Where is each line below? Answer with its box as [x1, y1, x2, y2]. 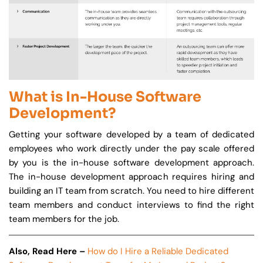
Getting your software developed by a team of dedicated [9, 129, 254, 141]
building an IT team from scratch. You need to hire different [9, 185, 254, 197]
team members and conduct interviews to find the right [9, 199, 254, 211]
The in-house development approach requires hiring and [9, 171, 254, 183]
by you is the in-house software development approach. [9, 157, 254, 169]
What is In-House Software [9, 88, 201, 106]
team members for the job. [9, 213, 119, 225]
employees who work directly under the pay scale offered [9, 143, 254, 155]
